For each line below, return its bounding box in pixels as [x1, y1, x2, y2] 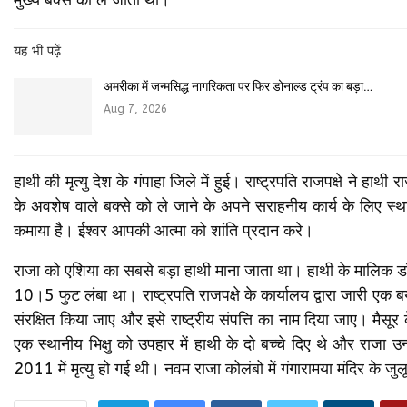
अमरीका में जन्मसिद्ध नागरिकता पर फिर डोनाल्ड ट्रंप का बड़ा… [104, 78, 372, 94]
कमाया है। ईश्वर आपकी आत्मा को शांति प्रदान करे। [14, 221, 313, 242]
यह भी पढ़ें [14, 42, 61, 59]
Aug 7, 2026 [104, 102, 167, 115]
